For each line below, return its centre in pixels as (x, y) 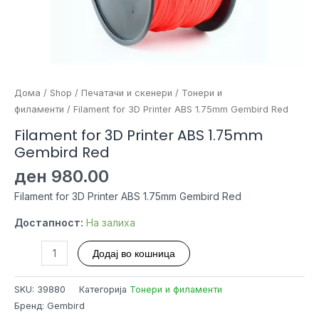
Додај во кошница (134, 253)
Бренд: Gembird (49, 305)
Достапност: (49, 222)
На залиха (111, 222)
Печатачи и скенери (127, 93)
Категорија (104, 289)
